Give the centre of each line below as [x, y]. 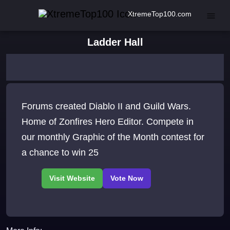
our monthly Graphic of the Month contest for [113, 137]
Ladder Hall [115, 42]
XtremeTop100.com [160, 14]
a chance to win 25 [60, 153]
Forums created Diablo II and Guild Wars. [106, 107]
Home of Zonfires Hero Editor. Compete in [108, 122]
